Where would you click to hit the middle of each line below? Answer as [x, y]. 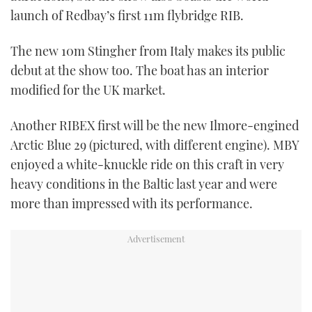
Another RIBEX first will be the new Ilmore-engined [155, 126]
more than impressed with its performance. [132, 204]
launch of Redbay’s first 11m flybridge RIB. [127, 15]
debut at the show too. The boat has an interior [140, 71]
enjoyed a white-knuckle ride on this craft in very [147, 165]
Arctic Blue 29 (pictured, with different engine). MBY [155, 145]
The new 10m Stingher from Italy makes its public [148, 51]
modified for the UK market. [88, 90]
